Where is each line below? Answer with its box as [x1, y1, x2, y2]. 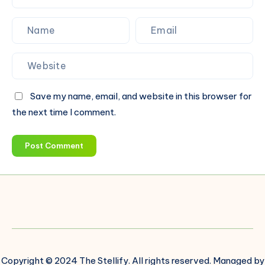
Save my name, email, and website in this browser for [30, 90, 252, 102]
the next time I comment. [12, 106, 116, 118]
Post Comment [25, 140, 83, 150]
